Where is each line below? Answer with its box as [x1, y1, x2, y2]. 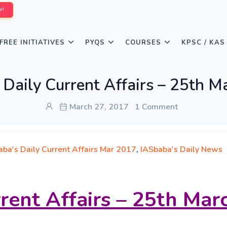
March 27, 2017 [67, 101, 129, 112]
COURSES [125, 38, 161, 47]
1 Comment [135, 101, 178, 112]
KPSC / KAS [181, 38, 225, 47]
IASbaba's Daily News [140, 144, 222, 155]
